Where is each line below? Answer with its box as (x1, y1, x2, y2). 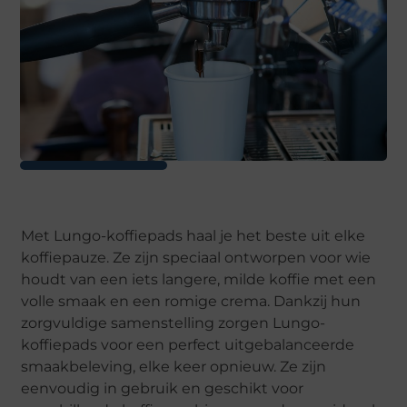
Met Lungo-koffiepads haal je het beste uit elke (21, 227, 366, 245)
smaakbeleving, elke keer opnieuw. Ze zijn (21, 358, 327, 376)
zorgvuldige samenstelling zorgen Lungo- (21, 314, 326, 333)
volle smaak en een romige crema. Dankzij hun (21, 293, 362, 311)
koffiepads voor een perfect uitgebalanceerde (21, 336, 355, 354)
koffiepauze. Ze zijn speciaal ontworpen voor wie (21, 249, 372, 267)
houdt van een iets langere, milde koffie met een (21, 271, 377, 289)
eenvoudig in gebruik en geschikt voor (21, 380, 304, 398)
